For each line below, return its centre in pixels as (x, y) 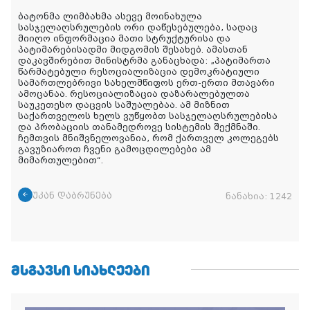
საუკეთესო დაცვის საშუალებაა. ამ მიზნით (124, 105)
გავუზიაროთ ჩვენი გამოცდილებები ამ (115, 149)
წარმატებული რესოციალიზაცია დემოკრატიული (139, 72)
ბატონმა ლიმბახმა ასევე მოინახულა (110, 16)
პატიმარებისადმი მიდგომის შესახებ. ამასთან (133, 49)
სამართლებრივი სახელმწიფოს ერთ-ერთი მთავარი (146, 83)
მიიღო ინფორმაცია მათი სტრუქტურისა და (124, 38)
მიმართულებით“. (61, 160)
